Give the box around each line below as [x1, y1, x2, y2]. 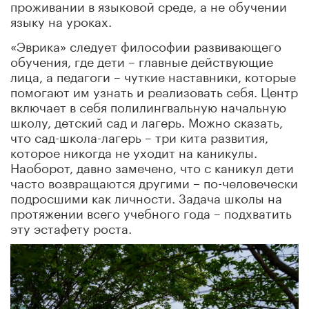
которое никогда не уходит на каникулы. [10, 141, 257, 161]
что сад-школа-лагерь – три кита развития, [10, 126, 268, 146]
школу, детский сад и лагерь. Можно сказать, [10, 110, 283, 130]
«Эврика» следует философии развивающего [10, 34, 281, 54]
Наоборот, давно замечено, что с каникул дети [10, 156, 294, 176]
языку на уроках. [10, 10, 112, 30]
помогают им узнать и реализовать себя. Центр [10, 80, 298, 100]
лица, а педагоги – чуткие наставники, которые [10, 65, 296, 85]
